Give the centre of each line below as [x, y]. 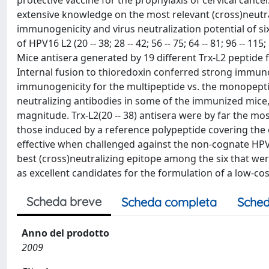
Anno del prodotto [65, 233]
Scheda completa [169, 202]
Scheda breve [64, 201]
